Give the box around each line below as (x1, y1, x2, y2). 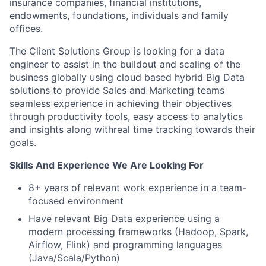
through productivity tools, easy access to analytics (9, 110, 243, 122)
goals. (9, 137, 36, 148)
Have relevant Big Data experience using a (28, 213, 220, 224)
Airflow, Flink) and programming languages (28, 239, 222, 251)
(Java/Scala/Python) (28, 252, 120, 264)
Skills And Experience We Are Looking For (9, 159, 204, 171)
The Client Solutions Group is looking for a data (9, 45, 224, 57)
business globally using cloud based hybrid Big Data (9, 71, 245, 83)
